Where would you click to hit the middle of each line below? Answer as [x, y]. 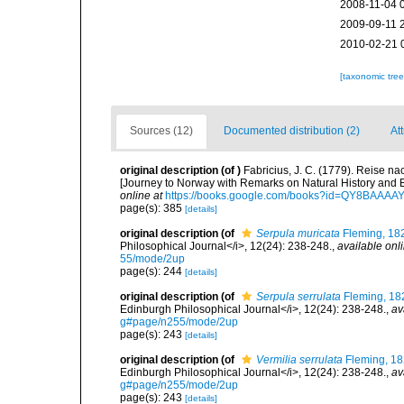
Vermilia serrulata [299, 360]
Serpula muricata [298, 234]
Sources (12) [161, 131]
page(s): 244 [152, 271]
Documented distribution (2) [292, 131]
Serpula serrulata [298, 297]
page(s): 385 [152, 208]
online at [141, 196]
